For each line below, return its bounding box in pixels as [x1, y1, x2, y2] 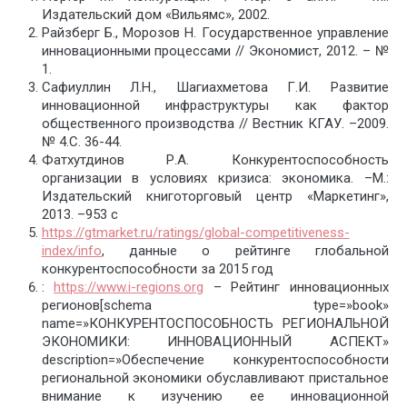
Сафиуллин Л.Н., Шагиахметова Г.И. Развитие [41, 79, 389, 96]
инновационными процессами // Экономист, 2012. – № [41, 43, 389, 60]
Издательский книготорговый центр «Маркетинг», [41, 188, 389, 205]
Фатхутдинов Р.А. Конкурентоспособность [41, 152, 389, 169]
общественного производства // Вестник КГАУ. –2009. [41, 115, 389, 133]
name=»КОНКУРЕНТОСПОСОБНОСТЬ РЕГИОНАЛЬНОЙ [41, 315, 389, 333]
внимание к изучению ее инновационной [41, 388, 389, 405]
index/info [41, 243, 102, 260]
